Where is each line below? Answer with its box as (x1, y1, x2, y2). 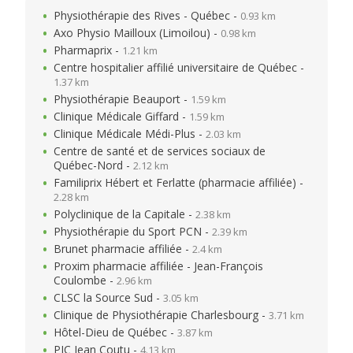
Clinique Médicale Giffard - (54, 109, 189, 124)
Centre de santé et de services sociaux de (54, 143, 266, 158)
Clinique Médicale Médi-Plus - (54, 126, 206, 141)
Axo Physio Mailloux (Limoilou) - (54, 25, 221, 40)
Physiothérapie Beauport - (54, 91, 191, 106)
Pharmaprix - (54, 43, 122, 58)
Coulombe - (54, 273, 117, 288)
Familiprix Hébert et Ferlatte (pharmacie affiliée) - (54, 175, 303, 190)
